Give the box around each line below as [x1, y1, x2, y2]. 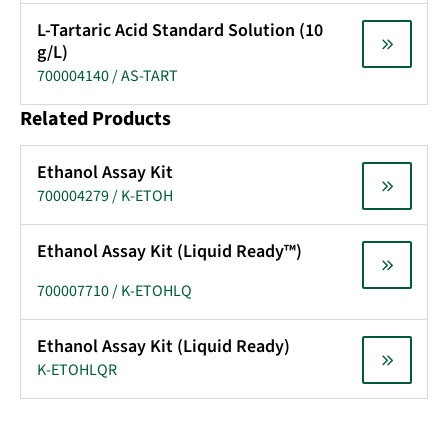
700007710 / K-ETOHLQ [37, 280, 192, 302]
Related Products [20, 105, 171, 133]
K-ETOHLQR [37, 359, 117, 381]
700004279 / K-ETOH [37, 185, 173, 207]
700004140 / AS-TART [37, 65, 178, 87]
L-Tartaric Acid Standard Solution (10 [37, 18, 323, 43]
